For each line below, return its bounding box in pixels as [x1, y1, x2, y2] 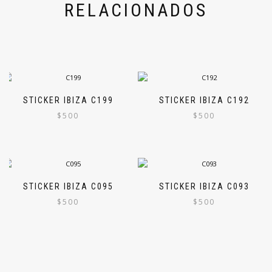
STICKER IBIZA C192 [158, 95, 250, 106]
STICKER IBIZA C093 [158, 181, 250, 191]
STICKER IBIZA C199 [22, 95, 114, 106]
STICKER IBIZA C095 [22, 181, 114, 191]
